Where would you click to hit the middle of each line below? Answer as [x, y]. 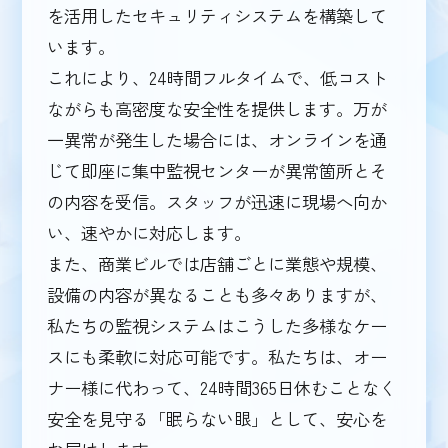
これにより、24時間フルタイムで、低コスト [218, 78]
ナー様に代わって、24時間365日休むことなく [222, 388]
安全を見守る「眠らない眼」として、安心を [217, 419]
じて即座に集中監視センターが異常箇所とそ [217, 171]
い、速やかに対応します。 [149, 233]
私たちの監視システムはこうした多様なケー [217, 326]
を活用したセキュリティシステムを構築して [217, 16]
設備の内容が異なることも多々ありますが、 [217, 295]
